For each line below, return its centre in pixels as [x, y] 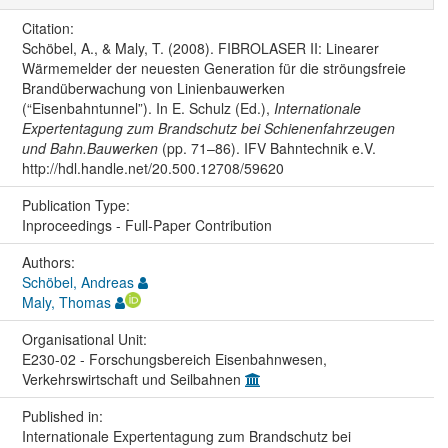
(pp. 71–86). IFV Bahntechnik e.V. [266, 147]
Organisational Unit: [86, 338]
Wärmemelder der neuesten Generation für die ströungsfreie [213, 67]
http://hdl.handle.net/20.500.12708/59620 [152, 167]
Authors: [50, 261]
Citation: [49, 27]
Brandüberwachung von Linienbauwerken [153, 87]
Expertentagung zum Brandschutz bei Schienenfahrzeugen [208, 127]
